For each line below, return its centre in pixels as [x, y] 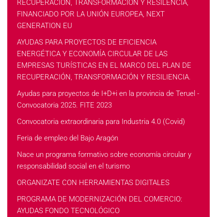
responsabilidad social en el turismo [73, 166]
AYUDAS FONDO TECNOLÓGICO [68, 211]
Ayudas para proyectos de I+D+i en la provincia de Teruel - [108, 93]
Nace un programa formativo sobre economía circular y [104, 155]
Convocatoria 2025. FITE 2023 [64, 105]
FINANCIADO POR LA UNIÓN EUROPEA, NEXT [91, 14]
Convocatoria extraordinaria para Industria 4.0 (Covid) [101, 122]
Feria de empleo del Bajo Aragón [68, 138]
